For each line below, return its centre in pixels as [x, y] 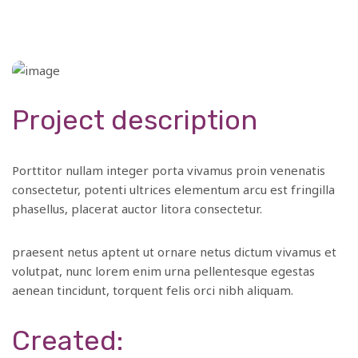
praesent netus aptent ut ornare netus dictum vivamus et [174, 251]
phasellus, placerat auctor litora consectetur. [137, 208]
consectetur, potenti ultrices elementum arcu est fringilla [173, 189]
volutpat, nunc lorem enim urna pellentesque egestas [163, 270]
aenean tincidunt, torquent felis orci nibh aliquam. [153, 290]
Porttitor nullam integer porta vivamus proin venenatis [169, 170]
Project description [135, 120]
